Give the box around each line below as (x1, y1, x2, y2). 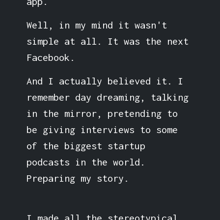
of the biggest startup (26, 139, 145, 151)
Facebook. (26, 51, 75, 63)
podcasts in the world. (26, 156, 145, 167)
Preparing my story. (26, 172, 129, 184)
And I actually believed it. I (26, 75, 183, 86)
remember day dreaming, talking (26, 91, 189, 103)
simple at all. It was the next (26, 35, 189, 47)
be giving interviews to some (26, 123, 178, 135)
